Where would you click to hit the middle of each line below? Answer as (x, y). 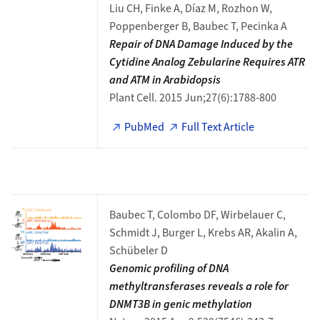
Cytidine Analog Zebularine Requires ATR (207, 62)
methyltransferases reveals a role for (199, 286)
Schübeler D (138, 251)
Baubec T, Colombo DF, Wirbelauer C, (197, 215)
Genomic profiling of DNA (169, 269)
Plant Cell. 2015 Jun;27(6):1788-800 (192, 98)
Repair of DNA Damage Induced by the (201, 44)
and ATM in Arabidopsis (165, 80)
